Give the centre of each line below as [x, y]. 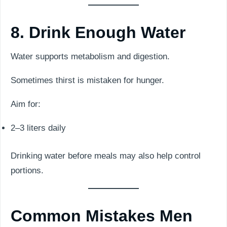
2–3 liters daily [38, 128]
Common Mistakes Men [102, 216]
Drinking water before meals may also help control [106, 156]
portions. [27, 170]
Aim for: [26, 104]
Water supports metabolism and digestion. [90, 56]
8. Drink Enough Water [98, 32]
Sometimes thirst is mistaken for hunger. [87, 80]
